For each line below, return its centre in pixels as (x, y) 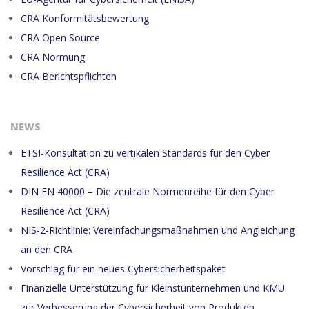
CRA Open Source (60, 37)
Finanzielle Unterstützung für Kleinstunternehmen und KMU (153, 288)
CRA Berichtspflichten (69, 76)
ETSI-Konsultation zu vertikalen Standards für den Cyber (145, 152)
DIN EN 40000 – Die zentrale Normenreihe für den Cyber (148, 191)
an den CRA (47, 249)
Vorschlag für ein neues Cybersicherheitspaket (124, 268)
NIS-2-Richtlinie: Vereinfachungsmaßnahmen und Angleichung (158, 230)
